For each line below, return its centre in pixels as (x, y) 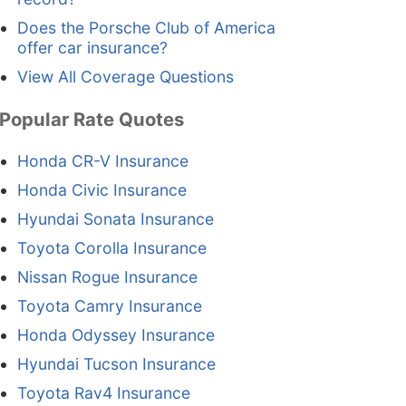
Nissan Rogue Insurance (107, 277)
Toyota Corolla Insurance (111, 248)
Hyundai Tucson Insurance (116, 364)
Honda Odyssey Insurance (116, 335)
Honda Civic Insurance (101, 190)
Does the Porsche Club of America (146, 28)
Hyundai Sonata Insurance (115, 219)
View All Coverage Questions (125, 77)
